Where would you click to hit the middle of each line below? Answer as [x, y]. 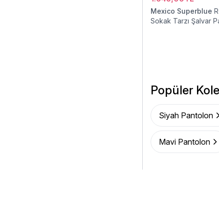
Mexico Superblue [181, 11]
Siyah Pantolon [186, 115]
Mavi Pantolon [185, 142]
